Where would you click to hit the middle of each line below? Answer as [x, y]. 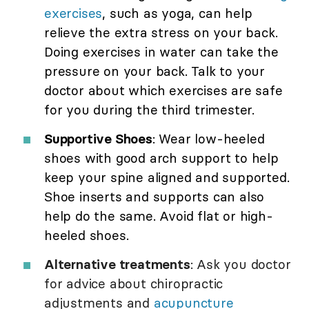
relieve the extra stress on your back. [161, 33]
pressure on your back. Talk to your [154, 71]
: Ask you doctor [240, 265]
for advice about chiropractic [134, 284]
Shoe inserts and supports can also [154, 197]
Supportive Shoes [98, 139]
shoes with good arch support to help [161, 158]
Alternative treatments [117, 265]
